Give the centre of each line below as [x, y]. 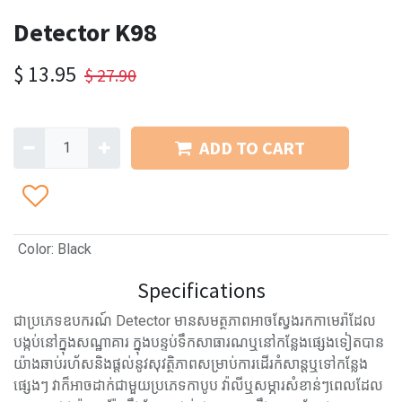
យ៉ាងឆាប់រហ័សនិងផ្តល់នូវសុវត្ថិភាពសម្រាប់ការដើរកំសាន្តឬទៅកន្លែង [191, 364]
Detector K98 [85, 32]
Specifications [201, 290]
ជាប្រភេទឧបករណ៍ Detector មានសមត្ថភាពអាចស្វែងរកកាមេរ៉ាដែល [195, 321]
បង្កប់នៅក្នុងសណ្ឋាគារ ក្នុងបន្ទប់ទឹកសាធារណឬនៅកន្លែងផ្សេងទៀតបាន [199, 342]
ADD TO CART [252, 148]
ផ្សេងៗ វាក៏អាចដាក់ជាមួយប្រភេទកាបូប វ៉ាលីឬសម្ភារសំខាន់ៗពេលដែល [198, 385]
